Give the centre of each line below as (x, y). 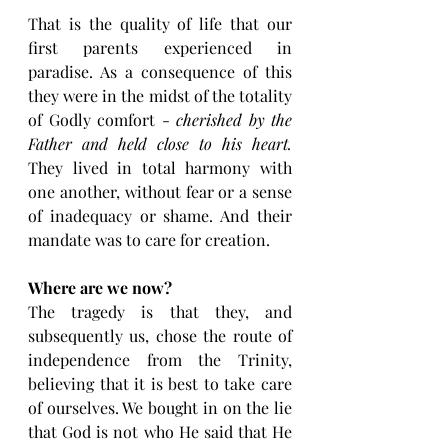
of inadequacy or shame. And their (160, 216)
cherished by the (234, 120)
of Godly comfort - (102, 120)
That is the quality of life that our (160, 24)
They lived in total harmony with (160, 168)
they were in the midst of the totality (160, 96)
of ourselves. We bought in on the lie (160, 408)
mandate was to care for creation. (151, 240)
